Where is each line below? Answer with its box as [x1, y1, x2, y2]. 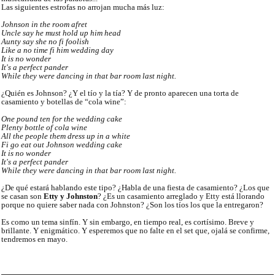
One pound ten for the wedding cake [1, 114, 122, 124]
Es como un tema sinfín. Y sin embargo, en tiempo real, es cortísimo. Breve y [1, 217, 254, 227]
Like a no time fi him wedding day [1, 45, 114, 55]
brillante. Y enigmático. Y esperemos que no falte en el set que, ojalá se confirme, [1, 226, 269, 236]
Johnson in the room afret [1, 20, 87, 29]
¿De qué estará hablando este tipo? [1, 183, 118, 193]
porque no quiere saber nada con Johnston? [1, 200, 146, 210]
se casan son [1, 192, 44, 201]
